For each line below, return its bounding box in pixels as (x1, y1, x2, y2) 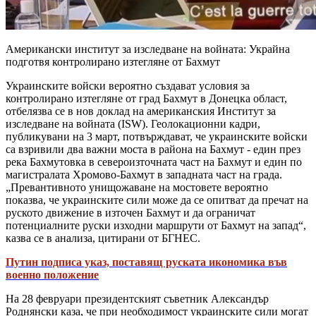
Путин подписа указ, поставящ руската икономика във (6, 255, 287, 268)
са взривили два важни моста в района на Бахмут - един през (6, 142, 300, 155)
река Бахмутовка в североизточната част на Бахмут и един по (6, 155, 302, 168)
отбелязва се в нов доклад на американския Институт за (6, 104, 276, 117)
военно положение (6, 268, 99, 281)
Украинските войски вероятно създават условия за (6, 79, 250, 92)
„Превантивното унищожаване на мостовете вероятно (6, 181, 268, 193)
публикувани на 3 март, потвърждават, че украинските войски (6, 130, 308, 142)
